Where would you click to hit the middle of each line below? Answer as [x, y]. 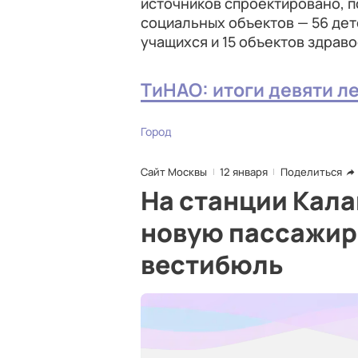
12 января [244, 172]
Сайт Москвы [174, 172]
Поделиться [311, 172]
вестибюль [212, 265]
